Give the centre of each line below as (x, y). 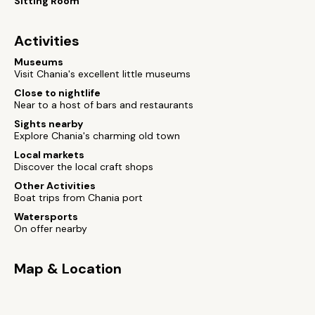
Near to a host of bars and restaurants (104, 105)
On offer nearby (51, 229)
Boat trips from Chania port (78, 198)
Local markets (49, 155)
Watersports (46, 217)
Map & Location (68, 269)
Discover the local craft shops (84, 167)
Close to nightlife (57, 93)
